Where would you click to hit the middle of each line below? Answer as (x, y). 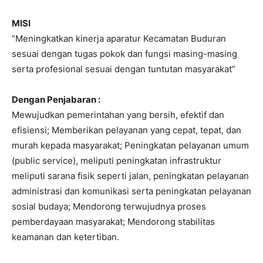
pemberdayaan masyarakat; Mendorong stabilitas (113, 221)
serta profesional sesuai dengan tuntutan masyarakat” (124, 69)
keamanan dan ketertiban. (65, 237)
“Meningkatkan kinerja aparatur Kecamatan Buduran (119, 38)
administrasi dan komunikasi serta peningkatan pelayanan (131, 191)
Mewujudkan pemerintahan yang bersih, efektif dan (118, 114)
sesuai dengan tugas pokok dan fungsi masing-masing (124, 53)
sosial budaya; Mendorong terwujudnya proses (109, 206)
